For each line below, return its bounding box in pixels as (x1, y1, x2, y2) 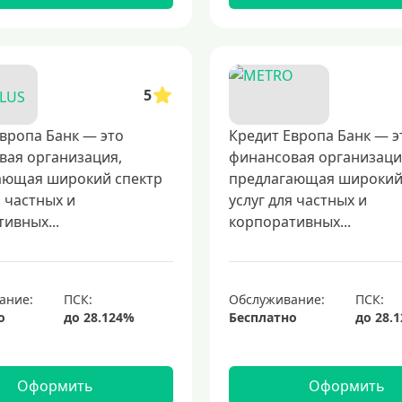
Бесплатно (228, 309, 297, 326)
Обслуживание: (228, 291, 325, 308)
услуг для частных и (228, 190, 367, 210)
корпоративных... (228, 212, 351, 232)
